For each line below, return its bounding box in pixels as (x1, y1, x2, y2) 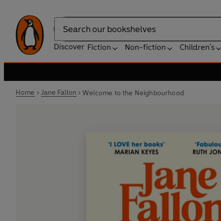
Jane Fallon (40, 88, 77, 97)
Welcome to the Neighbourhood (82, 88, 184, 97)
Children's (180, 42, 215, 52)
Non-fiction (125, 42, 166, 52)
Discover (54, 42, 84, 51)
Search (54, 29, 78, 39)
